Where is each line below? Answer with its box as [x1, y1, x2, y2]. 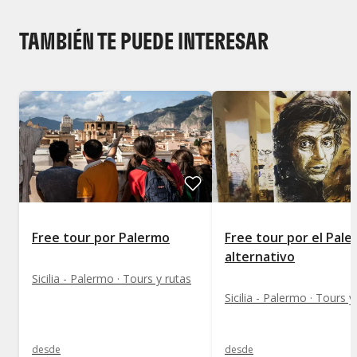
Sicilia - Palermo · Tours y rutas [32, 271, 191, 287]
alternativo [225, 248, 295, 266]
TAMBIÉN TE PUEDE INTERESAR [19, 25, 269, 55]
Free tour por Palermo [32, 229, 170, 247]
